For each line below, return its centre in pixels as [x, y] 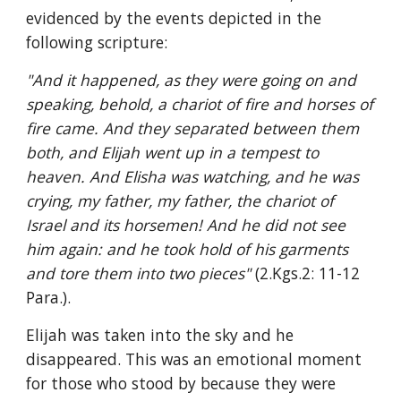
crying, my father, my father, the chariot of [180, 200]
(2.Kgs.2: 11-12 [308, 273]
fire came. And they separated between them [193, 128]
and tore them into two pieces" [141, 273]
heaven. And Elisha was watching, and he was [193, 176]
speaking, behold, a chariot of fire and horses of [200, 104]
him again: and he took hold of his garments [188, 249]
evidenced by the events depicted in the [174, 18]
